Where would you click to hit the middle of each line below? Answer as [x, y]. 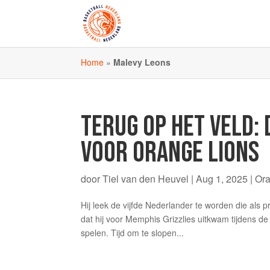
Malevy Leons [142, 62]
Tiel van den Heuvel [146, 179]
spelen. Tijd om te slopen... [133, 233]
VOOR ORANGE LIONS [170, 153]
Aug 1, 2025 [222, 179]
